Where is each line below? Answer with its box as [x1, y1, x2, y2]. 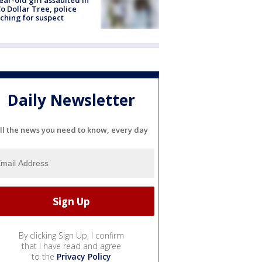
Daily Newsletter [8, 89, 135, 111]
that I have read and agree [22, 240, 121, 252]
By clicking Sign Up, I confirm [19, 230, 124, 242]
